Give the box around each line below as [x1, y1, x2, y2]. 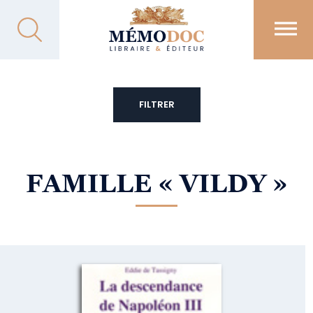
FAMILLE [25, 169, 158, 198]
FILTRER [138, 98, 175, 111]
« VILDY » [157, 169, 288, 198]
